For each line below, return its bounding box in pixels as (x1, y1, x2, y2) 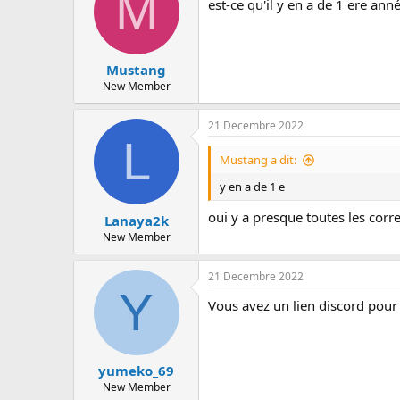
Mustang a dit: (220, 152, 296, 169)
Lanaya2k (104, 211, 169, 229)
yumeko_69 (98, 362, 174, 380)
